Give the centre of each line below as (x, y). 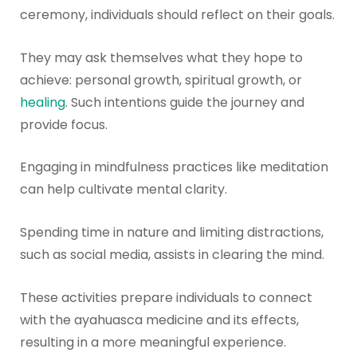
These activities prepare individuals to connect (166, 297)
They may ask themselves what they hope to (161, 57)
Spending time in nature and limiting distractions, (171, 233)
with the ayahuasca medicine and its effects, (159, 320)
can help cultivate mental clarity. (123, 190)
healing (42, 102)
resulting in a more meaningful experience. (153, 342)
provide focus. (63, 124)
